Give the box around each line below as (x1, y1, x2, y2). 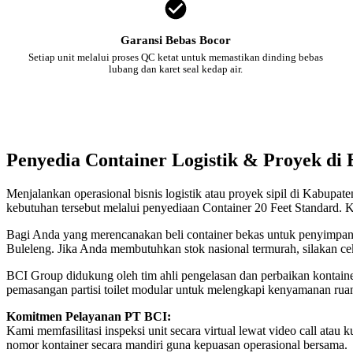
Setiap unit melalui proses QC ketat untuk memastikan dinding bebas (28, 51, 323, 63)
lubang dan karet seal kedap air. (108, 63, 243, 75)
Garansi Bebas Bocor (120, 33, 231, 46)
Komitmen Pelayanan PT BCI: (6, 309, 171, 323)
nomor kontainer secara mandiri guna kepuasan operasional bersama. (6, 337, 347, 351)
